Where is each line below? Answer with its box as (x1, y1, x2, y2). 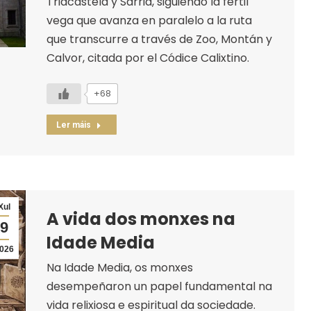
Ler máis (56, 119, 91, 130)
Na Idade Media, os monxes (46, 259, 193, 276)
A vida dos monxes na (46, 207, 235, 230)
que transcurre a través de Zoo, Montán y (46, 31, 272, 47)
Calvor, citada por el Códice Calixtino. (46, 49, 249, 66)
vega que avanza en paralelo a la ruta (46, 12, 252, 28)
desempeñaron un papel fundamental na (46, 278, 272, 294)
